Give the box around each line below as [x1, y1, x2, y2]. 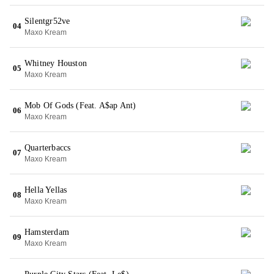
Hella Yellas [24, 185, 67, 194]
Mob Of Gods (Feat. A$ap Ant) [24, 101, 136, 110]
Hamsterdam [24, 228, 69, 237]
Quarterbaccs [24, 143, 71, 152]
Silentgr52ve [24, 17, 70, 26]
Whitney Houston [24, 59, 87, 68]
